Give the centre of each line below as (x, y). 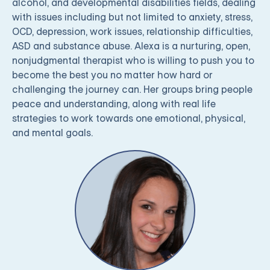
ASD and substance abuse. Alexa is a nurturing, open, (131, 46)
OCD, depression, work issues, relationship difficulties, (132, 32)
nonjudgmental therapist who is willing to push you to (133, 61)
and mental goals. (52, 133)
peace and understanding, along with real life (114, 104)
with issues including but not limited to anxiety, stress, (132, 17)
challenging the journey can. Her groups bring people (132, 89)
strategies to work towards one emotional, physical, (129, 118)
